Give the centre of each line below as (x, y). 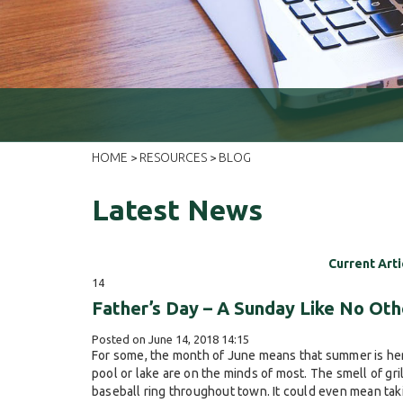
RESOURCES (173, 157)
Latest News (177, 210)
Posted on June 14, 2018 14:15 (170, 339)
